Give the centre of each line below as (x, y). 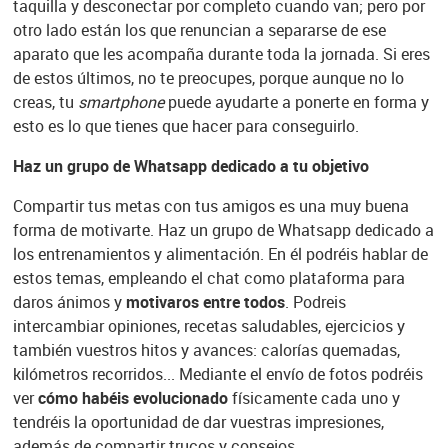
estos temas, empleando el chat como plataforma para (208, 278)
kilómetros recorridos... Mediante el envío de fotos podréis (217, 374)
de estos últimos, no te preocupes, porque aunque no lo (208, 78)
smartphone (120, 102)
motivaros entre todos (205, 302)
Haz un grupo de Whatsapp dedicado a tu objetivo (190, 166)
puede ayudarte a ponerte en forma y (296, 102)
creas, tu (45, 102)
